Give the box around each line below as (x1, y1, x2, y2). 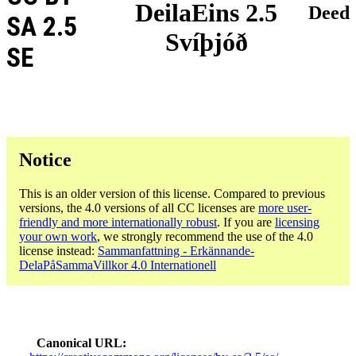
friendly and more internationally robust (19, 215, 217, 229)
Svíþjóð (164, 28, 248, 57)
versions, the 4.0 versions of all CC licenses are (19, 200, 258, 215)
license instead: (19, 243, 98, 257)
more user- (258, 200, 311, 215)
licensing (275, 215, 319, 229)
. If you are (217, 215, 275, 229)
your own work (19, 229, 97, 243)
